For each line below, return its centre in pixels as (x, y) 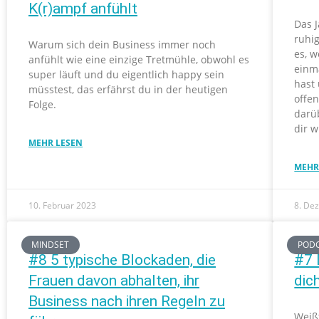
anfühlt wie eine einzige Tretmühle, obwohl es (139, 59)
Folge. (42, 104)
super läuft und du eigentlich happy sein (126, 74)
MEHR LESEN (56, 143)
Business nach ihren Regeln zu (127, 301)
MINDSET (51, 245)
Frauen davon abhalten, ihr (114, 281)
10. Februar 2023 (62, 205)
